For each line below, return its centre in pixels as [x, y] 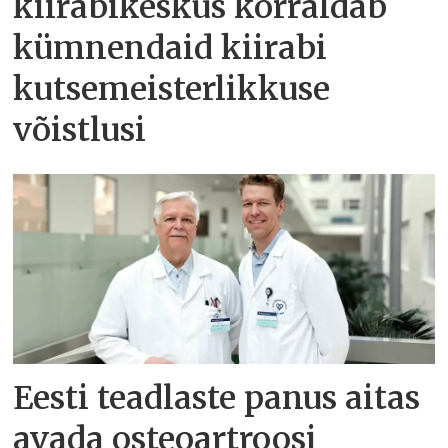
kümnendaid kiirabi [170, 48]
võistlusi [80, 130]
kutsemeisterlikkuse [172, 89]
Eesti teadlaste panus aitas [217, 398]
